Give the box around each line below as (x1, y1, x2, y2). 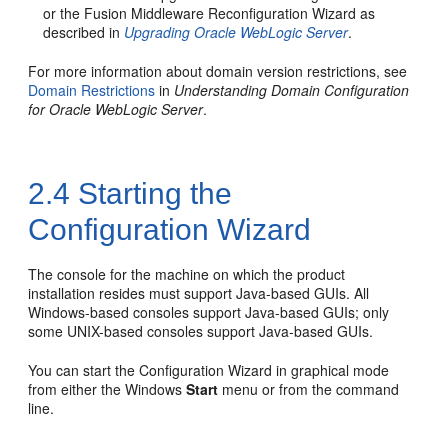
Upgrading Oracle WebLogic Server (124, 22, 349, 42)
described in (43, 22, 125, 42)
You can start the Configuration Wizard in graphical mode (28, 360, 390, 380)
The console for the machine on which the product (28, 264, 346, 284)
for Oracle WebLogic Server (28, 99, 204, 119)
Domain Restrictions (28, 80, 156, 100)
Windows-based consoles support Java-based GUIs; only (28, 302, 390, 322)
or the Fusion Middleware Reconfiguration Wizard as (43, 3, 376, 23)
